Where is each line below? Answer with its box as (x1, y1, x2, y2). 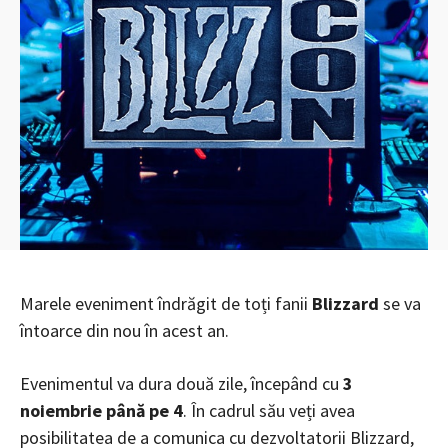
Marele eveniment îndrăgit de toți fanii (20, 291, 308, 315)
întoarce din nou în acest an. (20, 318, 229, 342)
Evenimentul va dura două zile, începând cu (20, 371, 339, 395)
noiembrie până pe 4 (20, 398, 183, 422)
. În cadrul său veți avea (183, 398, 355, 422)
